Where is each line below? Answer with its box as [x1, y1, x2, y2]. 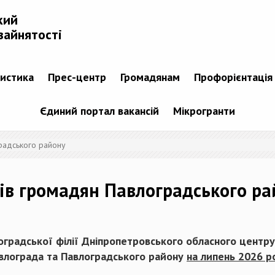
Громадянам [120, 70, 180, 85]
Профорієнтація [193, 70, 273, 85]
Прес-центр [47, 70, 106, 85]
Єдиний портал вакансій [40, 104, 159, 118]
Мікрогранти [173, 104, 235, 118]
